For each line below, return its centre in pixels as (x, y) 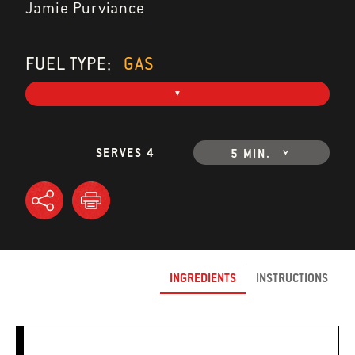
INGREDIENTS (203, 277)
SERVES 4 (125, 153)
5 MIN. (251, 154)
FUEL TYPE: (71, 64)
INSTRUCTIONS (292, 277)
